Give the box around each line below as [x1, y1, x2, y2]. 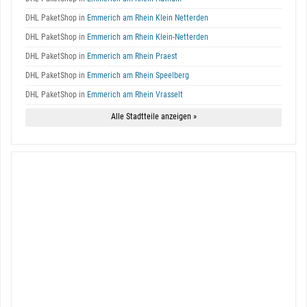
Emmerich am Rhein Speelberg [85, 71, 189, 80]
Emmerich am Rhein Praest [85, 51, 177, 61]
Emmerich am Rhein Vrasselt [85, 90, 183, 99]
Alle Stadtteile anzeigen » [110, 112, 197, 121]
